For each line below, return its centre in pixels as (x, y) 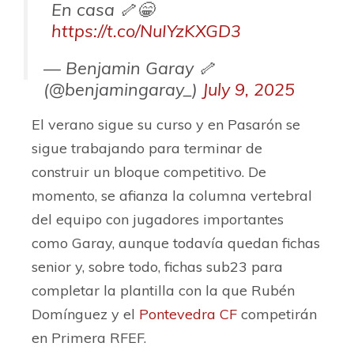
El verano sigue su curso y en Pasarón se (166, 125)
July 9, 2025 (249, 89)
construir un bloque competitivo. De (149, 172)
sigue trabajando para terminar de (147, 149)
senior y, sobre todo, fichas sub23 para (157, 267)
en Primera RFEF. (89, 338)
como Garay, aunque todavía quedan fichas (176, 243)
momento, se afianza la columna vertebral (172, 196)
